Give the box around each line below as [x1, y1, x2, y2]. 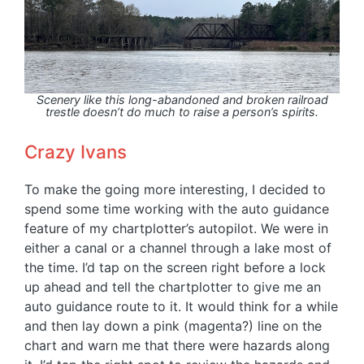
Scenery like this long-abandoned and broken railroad [36, 93, 328, 107]
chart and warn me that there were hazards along [24, 337, 330, 354]
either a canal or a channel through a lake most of [24, 240, 331, 257]
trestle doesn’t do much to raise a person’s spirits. [45, 105, 318, 119]
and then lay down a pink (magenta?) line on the [24, 318, 322, 335]
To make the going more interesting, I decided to [24, 181, 326, 198]
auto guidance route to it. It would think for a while [24, 298, 338, 315]
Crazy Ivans [24, 141, 127, 163]
